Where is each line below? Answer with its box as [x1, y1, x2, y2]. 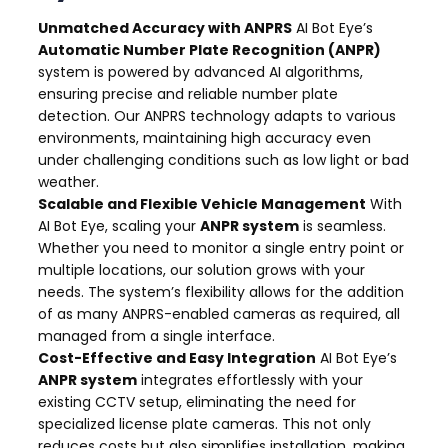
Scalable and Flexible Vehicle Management [38, 194, 366, 215]
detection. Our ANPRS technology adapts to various [38, 106, 396, 127]
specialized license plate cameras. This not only [38, 414, 371, 435]
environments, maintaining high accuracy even [38, 128, 371, 149]
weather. [38, 172, 99, 193]
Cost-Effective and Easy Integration [38, 348, 316, 369]
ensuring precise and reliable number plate [38, 84, 338, 105]
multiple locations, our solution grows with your [38, 260, 365, 281]
